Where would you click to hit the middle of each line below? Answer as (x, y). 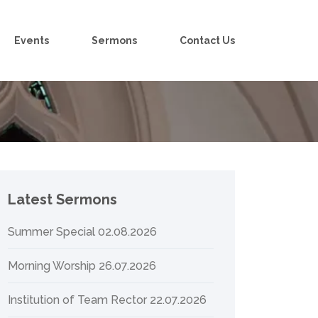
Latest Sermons (62, 199)
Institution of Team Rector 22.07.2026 (107, 300)
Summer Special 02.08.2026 (82, 232)
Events (32, 40)
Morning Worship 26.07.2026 (82, 266)
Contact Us (207, 40)
